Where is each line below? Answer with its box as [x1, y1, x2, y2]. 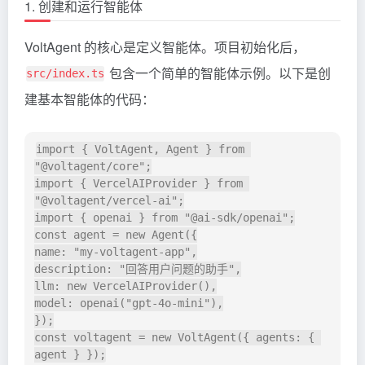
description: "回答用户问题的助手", [34, 262, 241, 276]
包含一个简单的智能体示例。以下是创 [106, 64, 331, 83]
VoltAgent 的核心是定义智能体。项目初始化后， [24, 37, 306, 57]
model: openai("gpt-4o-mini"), [34, 297, 223, 310]
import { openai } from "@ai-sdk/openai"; [34, 211, 295, 225]
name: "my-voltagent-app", [34, 245, 197, 259]
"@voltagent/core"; [34, 160, 152, 174]
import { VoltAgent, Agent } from [36, 143, 244, 156]
